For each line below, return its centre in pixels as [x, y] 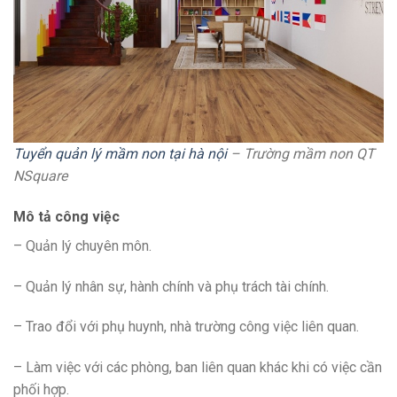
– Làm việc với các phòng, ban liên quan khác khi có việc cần [198, 368]
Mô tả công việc [66, 216]
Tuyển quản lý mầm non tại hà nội [120, 153]
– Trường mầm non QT [301, 153]
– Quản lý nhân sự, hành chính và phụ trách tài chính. [171, 286]
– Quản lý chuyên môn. [82, 245]
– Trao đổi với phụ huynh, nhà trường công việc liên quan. [186, 327]
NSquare [40, 175]
